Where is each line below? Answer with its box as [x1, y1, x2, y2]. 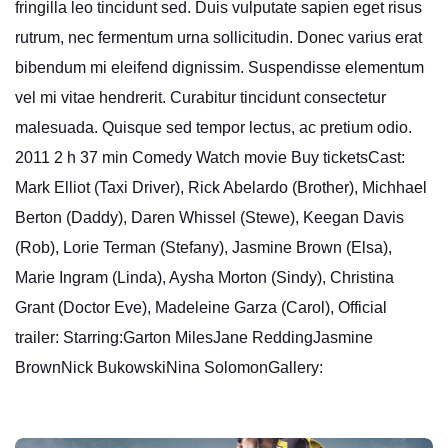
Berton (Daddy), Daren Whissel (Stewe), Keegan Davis [15, 209, 404, 227]
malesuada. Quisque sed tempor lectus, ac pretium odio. [15, 119, 412, 137]
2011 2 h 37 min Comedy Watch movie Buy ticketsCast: [15, 149, 405, 167]
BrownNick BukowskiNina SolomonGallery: [15, 359, 323, 377]
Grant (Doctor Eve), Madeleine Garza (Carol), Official [15, 299, 387, 317]
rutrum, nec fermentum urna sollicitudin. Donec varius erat [15, 29, 422, 47]
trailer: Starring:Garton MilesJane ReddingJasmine [15, 329, 373, 347]
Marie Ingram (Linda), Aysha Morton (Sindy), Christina [15, 269, 394, 287]
